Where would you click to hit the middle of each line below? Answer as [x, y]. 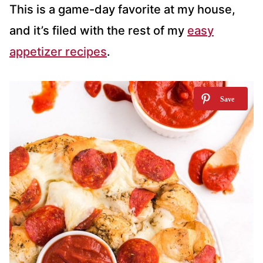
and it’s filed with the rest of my [98, 30]
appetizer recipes [58, 51]
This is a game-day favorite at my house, [122, 9]
